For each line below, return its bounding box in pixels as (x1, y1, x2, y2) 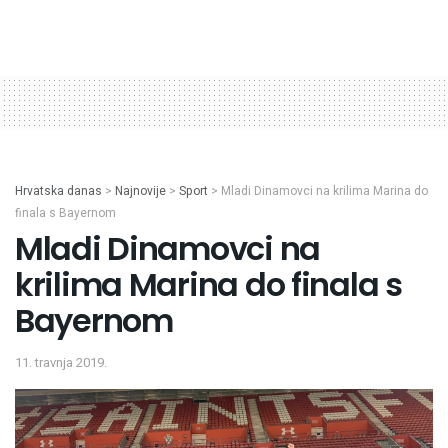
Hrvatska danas (15, 182, 102, 201)
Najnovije (115, 182, 166, 201)
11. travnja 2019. (15, 353, 107, 373)
